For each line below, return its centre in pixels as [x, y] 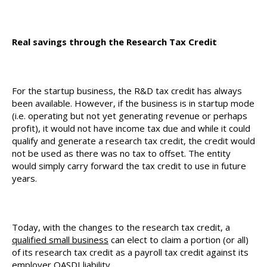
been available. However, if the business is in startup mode [133, 103]
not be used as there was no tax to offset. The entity [121, 153]
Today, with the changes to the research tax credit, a [121, 227]
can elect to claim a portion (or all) [178, 240]
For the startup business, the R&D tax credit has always [127, 91]
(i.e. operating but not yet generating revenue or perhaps [130, 116]
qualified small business [60, 240]
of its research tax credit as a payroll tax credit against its [130, 252]
